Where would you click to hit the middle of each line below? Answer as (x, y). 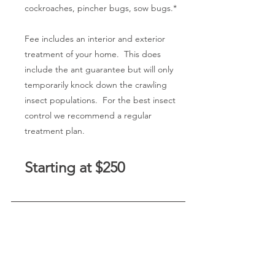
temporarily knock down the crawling (96, 85)
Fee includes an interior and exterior (95, 39)
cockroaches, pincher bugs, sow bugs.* (101, 8)
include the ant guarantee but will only (99, 69)
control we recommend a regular (88, 115)
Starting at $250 (75, 167)
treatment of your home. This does (93, 54)
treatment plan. (55, 131)
